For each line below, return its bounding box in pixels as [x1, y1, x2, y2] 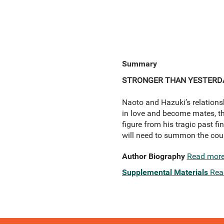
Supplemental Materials [121, 167, 208, 177]
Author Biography [121, 151, 185, 161]
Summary [121, 59, 157, 68]
